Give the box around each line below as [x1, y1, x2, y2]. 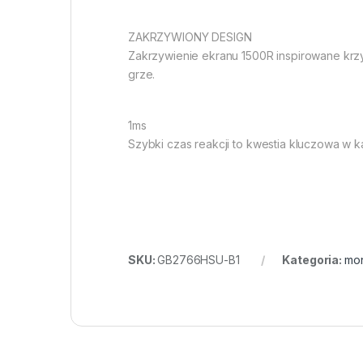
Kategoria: [282, 253, 344, 267]
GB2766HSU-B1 [157, 253, 240, 267]
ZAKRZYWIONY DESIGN [128, 30, 252, 45]
